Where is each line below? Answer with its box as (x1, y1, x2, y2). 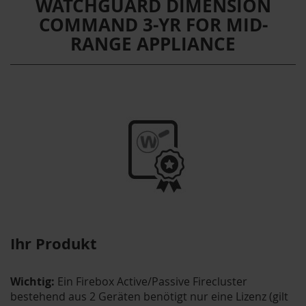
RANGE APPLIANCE (70, 31, 236, 56)
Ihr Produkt (10, 232, 97, 254)
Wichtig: (10, 273, 55, 289)
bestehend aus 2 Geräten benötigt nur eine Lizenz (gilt (10, 288, 288, 304)
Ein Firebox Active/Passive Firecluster (55, 273, 247, 289)
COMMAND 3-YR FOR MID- (38, 12, 268, 37)
